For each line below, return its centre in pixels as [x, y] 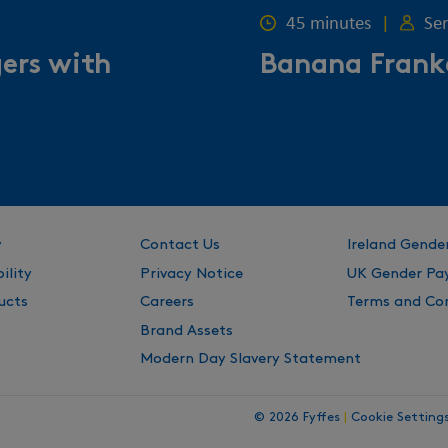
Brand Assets [187, 330]
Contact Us [180, 245]
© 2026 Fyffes [298, 417]
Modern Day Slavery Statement [251, 359]
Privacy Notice [192, 273]
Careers [167, 302]
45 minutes [329, 25]
